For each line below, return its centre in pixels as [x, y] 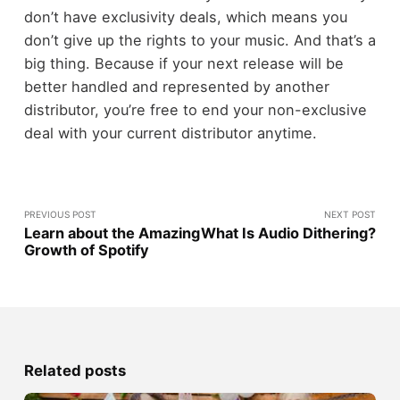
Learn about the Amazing [112, 233]
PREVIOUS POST [60, 214]
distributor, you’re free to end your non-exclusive [195, 110]
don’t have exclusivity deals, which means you [185, 17]
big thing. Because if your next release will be [183, 64]
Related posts [75, 371]
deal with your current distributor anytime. [170, 133]
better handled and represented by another [176, 87]
